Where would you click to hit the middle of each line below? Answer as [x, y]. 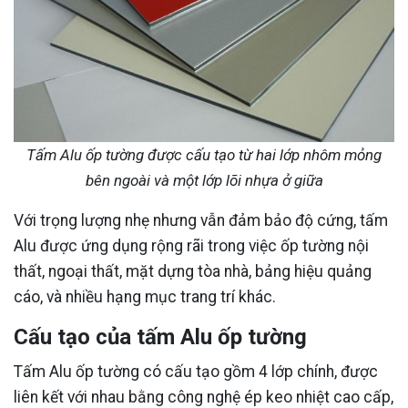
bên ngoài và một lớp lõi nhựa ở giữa [204, 181]
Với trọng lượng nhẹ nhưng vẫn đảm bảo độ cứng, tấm [201, 221]
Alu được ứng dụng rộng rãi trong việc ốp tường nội [191, 246]
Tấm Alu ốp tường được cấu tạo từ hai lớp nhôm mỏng [204, 155]
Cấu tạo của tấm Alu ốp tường [160, 337]
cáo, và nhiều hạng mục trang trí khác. [145, 297]
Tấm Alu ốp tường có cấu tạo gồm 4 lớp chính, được [196, 372]
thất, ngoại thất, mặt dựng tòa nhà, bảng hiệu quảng [193, 272]
